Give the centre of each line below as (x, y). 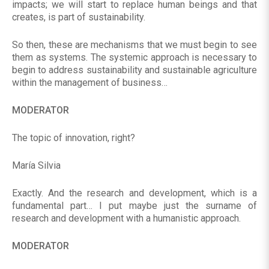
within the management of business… (90, 83)
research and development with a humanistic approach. (126, 219)
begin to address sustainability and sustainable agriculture (134, 70)
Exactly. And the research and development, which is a (134, 193)
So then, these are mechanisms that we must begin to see (134, 45)
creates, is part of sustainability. (79, 17)
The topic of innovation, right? (74, 138)
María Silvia (36, 166)
